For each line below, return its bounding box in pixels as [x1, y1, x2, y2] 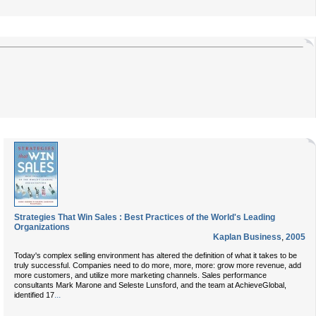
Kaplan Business [213, 232, 281, 242]
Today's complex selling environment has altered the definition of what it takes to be [14, 251, 297, 260]
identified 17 [14, 291, 54, 299]
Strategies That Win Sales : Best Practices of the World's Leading [14, 212, 275, 222]
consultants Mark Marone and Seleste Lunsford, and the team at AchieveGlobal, [14, 281, 286, 289]
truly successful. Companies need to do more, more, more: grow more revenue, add [14, 261, 301, 269]
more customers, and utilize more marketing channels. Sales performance [14, 271, 267, 279]
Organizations [14, 222, 70, 232]
